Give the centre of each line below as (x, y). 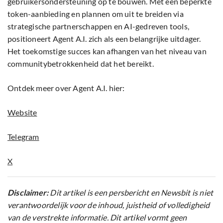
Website (22, 112)
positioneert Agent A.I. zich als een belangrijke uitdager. (104, 39)
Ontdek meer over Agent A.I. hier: (66, 88)
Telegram (23, 137)
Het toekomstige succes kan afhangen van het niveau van (107, 51)
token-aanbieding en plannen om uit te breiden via (96, 14)
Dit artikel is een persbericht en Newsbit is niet (131, 193)
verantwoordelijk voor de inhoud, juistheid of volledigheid (109, 205)
